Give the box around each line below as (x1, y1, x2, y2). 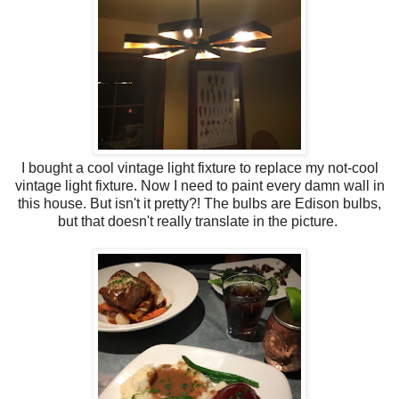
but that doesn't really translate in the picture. (58, 213, 341, 229)
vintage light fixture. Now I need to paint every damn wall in (14, 177, 385, 193)
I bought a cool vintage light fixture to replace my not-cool (20, 159, 379, 175)
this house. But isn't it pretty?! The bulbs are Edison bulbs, (18, 195, 381, 211)
